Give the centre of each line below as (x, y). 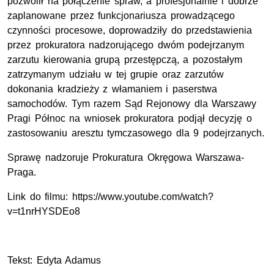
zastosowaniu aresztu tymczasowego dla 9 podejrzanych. (136, 133)
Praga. (22, 172)
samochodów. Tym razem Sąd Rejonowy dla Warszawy (132, 104)
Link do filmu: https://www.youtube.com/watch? (110, 197)
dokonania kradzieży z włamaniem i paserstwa (112, 89)
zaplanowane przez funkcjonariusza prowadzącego (121, 16)
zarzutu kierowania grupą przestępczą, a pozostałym (125, 60)
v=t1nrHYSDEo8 (44, 212)
